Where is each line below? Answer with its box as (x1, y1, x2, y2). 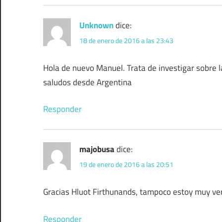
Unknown (79, 18, 113, 32)
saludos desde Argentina (43, 75, 132, 89)
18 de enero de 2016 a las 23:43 (79, 35, 173, 46)
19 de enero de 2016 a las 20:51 (79, 159, 173, 170)
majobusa (79, 143, 114, 156)
